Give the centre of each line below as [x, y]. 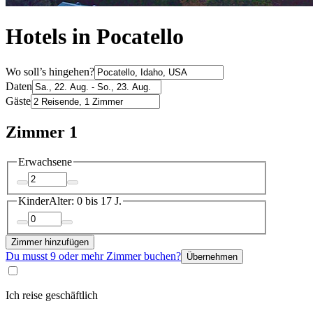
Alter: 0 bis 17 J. [85, 201]
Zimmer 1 [42, 132]
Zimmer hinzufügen [50, 242]
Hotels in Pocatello [95, 37]
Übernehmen [212, 256]
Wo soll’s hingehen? [50, 71]
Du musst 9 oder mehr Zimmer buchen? [93, 256]
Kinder [34, 201]
